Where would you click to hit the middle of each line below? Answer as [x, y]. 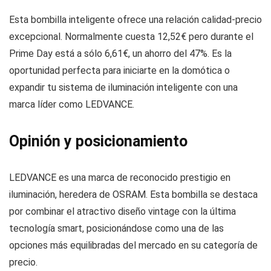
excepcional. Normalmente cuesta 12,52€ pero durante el [131, 36]
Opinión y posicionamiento [98, 141]
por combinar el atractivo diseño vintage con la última [122, 211]
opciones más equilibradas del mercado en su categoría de [133, 245]
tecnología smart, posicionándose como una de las [116, 228]
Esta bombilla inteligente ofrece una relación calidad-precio [135, 19]
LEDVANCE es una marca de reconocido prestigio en [120, 177]
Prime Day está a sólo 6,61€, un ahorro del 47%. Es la [120, 53]
